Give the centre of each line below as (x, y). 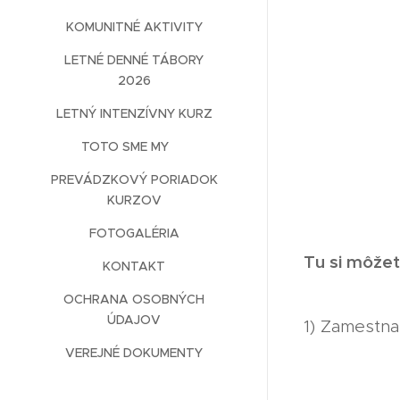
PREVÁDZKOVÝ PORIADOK (134, 180)
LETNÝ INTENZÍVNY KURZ (134, 114)
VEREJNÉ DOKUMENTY (134, 353)
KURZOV (134, 200)
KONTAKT (134, 267)
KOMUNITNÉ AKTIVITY (134, 27)
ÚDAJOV (134, 320)
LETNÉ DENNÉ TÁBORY (134, 60)
